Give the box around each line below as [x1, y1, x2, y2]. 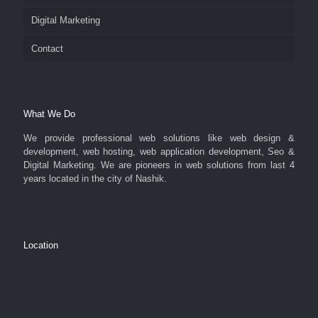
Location [23, 240, 58, 251]
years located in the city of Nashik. [23, 173, 167, 184]
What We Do [23, 109, 75, 119]
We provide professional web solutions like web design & [23, 133, 295, 143]
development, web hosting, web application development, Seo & [23, 146, 295, 157]
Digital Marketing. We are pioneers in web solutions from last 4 [23, 160, 295, 170]
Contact [31, 43, 63, 54]
